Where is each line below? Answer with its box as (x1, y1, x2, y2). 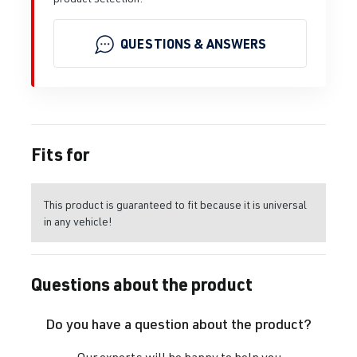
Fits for (31, 143, 89, 166)
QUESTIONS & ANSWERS (120, 34, 266, 52)
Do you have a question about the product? (45, 315, 312, 333)
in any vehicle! (44, 214, 112, 229)
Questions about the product (31, 273, 253, 296)
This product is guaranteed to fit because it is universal (44, 198, 307, 212)
